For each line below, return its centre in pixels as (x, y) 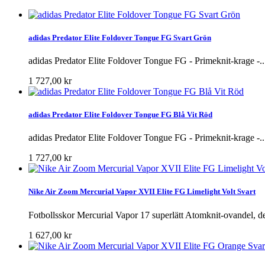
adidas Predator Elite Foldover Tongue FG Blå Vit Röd (120, 115)
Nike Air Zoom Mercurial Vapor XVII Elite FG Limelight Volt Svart (142, 192)
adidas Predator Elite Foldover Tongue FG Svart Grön (120, 37)
